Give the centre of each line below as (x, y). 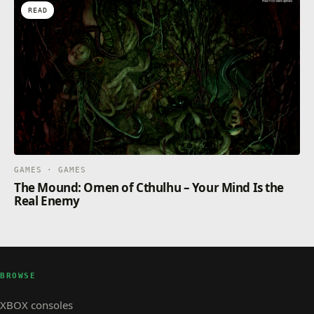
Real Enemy (47, 201)
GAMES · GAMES (50, 170)
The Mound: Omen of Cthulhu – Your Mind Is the (149, 188)
